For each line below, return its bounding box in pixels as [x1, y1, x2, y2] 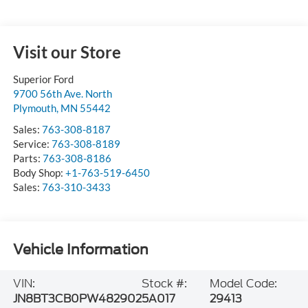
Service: [12, 137, 52, 150]
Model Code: [209, 275, 277, 291]
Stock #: [141, 275, 187, 291]
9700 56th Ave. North [12, 87, 112, 100]
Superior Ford [12, 72, 74, 85]
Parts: [12, 151, 43, 164]
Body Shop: [12, 166, 65, 179]
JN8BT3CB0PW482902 [12, 290, 142, 307]
